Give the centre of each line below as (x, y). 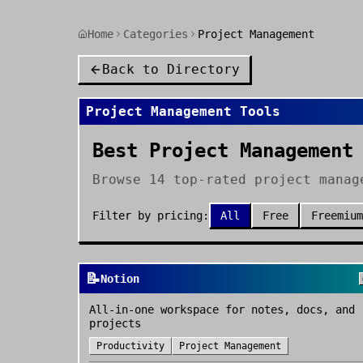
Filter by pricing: (151, 216)
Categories (156, 34)
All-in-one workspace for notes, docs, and (222, 310)
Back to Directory (171, 69)
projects (115, 323)
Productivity (130, 346)
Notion (120, 279)
